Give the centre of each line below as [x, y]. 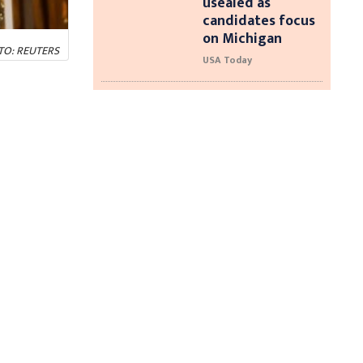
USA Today [227, 60]
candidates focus [258, 21]
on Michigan [242, 39]
